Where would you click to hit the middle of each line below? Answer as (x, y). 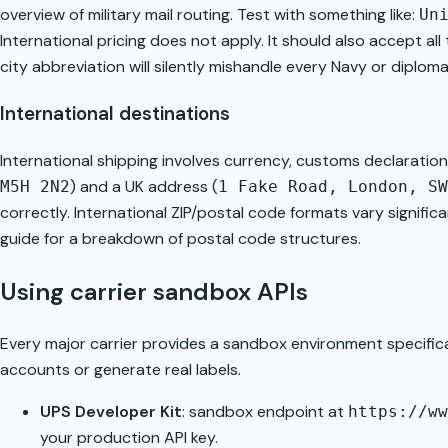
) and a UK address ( (144, 186)
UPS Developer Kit (111, 411)
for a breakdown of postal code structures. (200, 238)
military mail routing (159, 15)
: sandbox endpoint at (265, 411)
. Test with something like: (324, 15)
